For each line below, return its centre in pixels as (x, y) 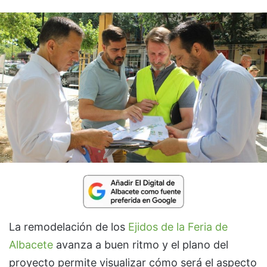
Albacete (31, 244)
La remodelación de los (69, 226)
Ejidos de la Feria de (178, 226)
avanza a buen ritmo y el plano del (141, 244)
